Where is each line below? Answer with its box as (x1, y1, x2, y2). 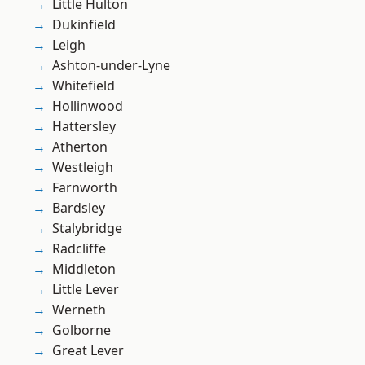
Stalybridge (52, 219, 122, 238)
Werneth (52, 301, 106, 319)
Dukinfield (52, 15, 116, 34)
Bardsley (52, 199, 105, 218)
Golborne (52, 321, 111, 340)
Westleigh (52, 158, 113, 177)
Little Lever (52, 280, 119, 299)
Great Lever (52, 341, 124, 360)
